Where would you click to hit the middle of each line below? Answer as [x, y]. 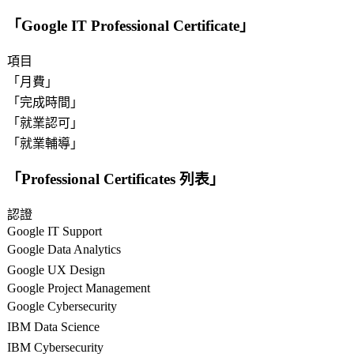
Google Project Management [79, 288]
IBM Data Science [53, 327]
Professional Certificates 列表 [115, 179]
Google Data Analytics [64, 250]
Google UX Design [56, 270]
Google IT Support [55, 232]
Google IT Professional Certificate [130, 25]
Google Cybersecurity [62, 307]
